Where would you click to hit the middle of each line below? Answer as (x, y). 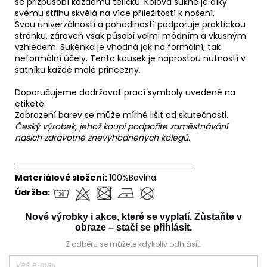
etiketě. (30, 103)
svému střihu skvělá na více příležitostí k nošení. (115, 13)
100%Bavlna (133, 177)
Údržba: (33, 192)
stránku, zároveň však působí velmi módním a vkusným (131, 35)
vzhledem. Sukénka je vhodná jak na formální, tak (118, 47)
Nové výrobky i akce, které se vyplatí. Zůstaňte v (133, 216)
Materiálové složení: (62, 177)
